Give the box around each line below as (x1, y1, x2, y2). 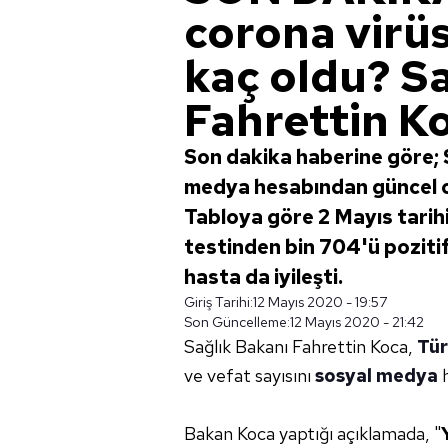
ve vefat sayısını (184, 364, 315, 387)
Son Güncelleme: (184, 313, 290, 331)
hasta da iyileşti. (184, 264, 343, 290)
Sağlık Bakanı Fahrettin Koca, (184, 335, 417, 358)
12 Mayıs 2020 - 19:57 (253, 293, 387, 311)
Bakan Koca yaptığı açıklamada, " (184, 422, 441, 445)
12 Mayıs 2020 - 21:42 (290, 313, 424, 331)
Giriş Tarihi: (184, 293, 253, 311)
